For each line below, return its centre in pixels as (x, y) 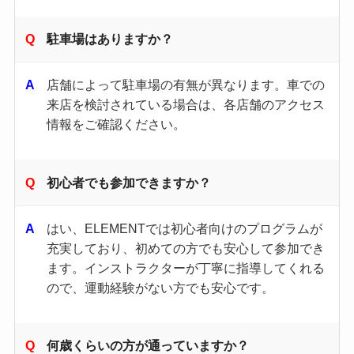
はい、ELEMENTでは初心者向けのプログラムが (185, 228)
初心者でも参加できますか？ (129, 182)
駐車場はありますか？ (110, 38)
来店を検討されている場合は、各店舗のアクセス (186, 105)
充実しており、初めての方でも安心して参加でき (186, 248)
